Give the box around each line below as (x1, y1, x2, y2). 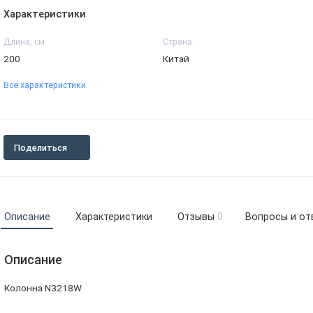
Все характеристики (3, 80, 86, 91)
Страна (163, 36, 192, 47)
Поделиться (13, 142, 67, 153)
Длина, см (3, 36, 45, 47)
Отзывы (177, 211, 214, 224)
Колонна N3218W (3, 282, 82, 293)
